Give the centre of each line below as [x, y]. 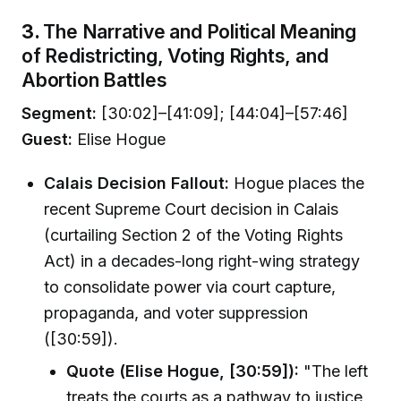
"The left [334, 371]
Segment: [59, 114]
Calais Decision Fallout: [137, 183]
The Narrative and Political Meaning [200, 31]
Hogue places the [297, 183]
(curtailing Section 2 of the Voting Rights [194, 235]
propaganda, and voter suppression [176, 312]
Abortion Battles [94, 79]
